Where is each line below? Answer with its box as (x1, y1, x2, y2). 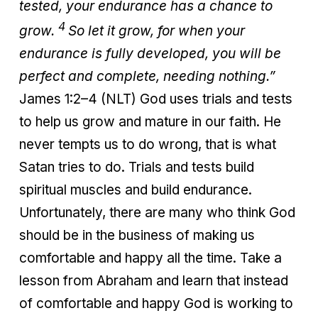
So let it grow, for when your (68, 23, 245, 40)
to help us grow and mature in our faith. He (19, 114, 281, 131)
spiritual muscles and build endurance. (19, 182, 252, 199)
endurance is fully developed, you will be (19, 45, 281, 62)
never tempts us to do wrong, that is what (19, 136, 276, 153)
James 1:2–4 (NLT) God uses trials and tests (19, 91, 292, 108)
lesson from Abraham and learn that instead (19, 273, 288, 290)
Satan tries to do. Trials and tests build (19, 159, 254, 176)
